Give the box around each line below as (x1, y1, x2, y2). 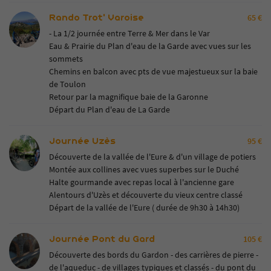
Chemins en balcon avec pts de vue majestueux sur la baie (48, 66, 258, 77)
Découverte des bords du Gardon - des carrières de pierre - (48, 249, 258, 260)
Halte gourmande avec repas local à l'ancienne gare (48, 177, 234, 188)
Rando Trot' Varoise (48, 12, 144, 22)
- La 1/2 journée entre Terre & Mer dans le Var (48, 28, 210, 39)
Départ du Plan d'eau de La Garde (48, 104, 170, 115)
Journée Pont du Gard (48, 233, 155, 244)
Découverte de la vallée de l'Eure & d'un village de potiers (48, 151, 256, 162)
